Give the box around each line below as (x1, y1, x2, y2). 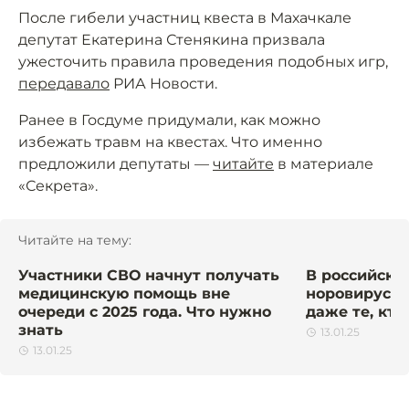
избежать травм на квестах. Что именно (18, 133, 322, 152)
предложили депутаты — (18, 155, 213, 173)
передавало (18, 75, 110, 93)
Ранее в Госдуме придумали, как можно (18, 111, 320, 130)
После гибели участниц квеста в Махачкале (18, 9, 351, 27)
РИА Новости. (110, 75, 217, 93)
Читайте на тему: (18, 232, 131, 249)
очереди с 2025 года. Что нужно (18, 303, 271, 321)
